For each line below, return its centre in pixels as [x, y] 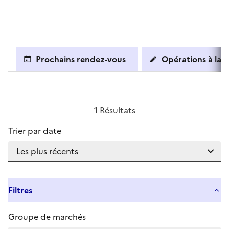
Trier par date [35, 131]
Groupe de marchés [47, 217]
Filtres [20, 190]
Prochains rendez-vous [81, 59]
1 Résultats [114, 110]
